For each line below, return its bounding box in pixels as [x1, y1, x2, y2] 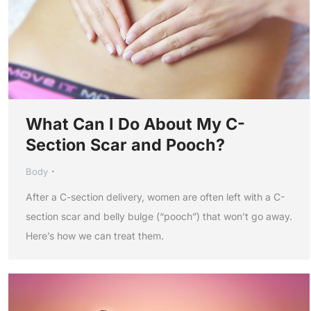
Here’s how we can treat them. [26, 229, 164, 242]
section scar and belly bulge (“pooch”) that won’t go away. [26, 210, 292, 222]
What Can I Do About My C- [26, 113, 245, 134]
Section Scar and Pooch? [26, 134, 225, 155]
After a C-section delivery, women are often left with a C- [26, 190, 285, 203]
